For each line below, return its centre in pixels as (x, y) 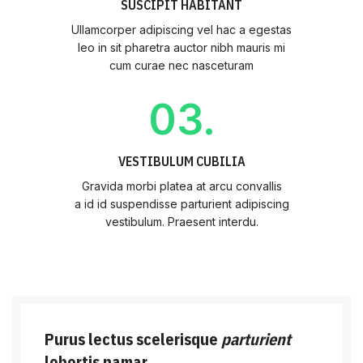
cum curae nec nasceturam (181, 65)
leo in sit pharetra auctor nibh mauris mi (181, 47)
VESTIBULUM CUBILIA (181, 161)
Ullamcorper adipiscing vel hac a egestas (181, 30)
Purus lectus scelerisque (133, 339)
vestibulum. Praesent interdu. (181, 222)
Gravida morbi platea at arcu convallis (181, 186)
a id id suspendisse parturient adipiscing (181, 204)
